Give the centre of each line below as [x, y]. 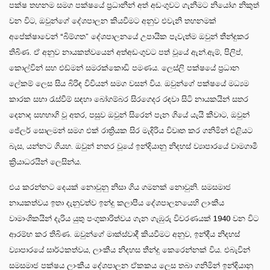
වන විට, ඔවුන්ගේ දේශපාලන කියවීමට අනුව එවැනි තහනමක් [113, 20]
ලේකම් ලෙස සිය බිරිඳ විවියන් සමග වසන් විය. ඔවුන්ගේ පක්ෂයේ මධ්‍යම [129, 83]
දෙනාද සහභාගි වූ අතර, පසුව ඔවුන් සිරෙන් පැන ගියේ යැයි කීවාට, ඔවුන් [129, 115]
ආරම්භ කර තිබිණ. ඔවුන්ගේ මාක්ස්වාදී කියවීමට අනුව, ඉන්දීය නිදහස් [124, 234]
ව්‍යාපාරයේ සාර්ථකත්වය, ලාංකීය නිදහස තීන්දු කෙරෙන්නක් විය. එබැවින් [130, 250]
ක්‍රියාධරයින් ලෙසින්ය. [45, 162]
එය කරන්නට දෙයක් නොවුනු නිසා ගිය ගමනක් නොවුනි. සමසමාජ [120, 187]
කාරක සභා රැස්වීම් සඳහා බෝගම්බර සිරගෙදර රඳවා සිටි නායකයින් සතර [129, 99]
